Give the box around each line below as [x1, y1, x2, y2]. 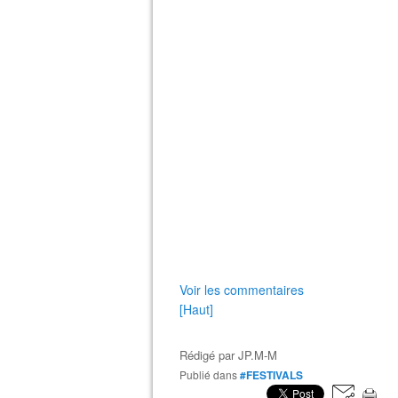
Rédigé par [179, 346, 238, 363]
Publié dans [187, 367, 237, 382]
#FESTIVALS [240, 367, 303, 383]
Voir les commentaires [179, 281, 304, 298]
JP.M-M [238, 346, 277, 363]
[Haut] [179, 300, 213, 318]
